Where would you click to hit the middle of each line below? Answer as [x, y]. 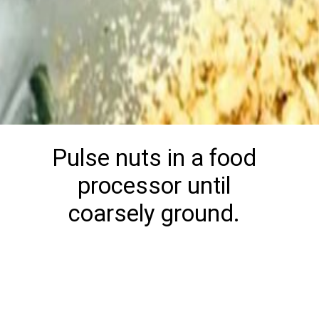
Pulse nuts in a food [155, 158]
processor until [155, 185]
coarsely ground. [155, 213]
